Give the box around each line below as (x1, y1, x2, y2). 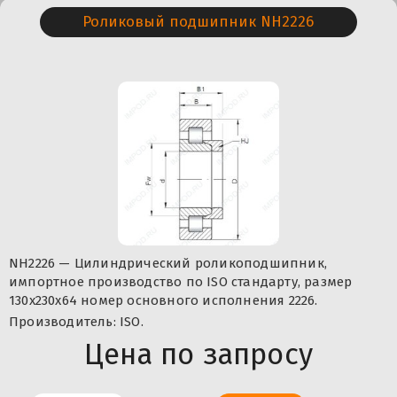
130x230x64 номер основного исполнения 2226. (9, 292, 318, 308)
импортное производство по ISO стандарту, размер (9, 273, 353, 290)
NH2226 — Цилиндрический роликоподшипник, (9, 254, 327, 271)
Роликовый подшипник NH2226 (82, 12, 315, 32)
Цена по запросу (84, 336, 313, 372)
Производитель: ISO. (9, 313, 144, 330)
